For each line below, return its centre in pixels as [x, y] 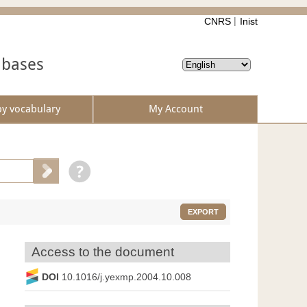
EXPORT [203, 212]
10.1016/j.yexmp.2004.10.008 [126, 277]
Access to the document [103, 252]
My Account [175, 109]
